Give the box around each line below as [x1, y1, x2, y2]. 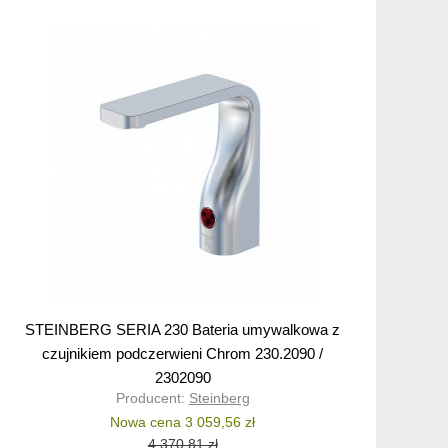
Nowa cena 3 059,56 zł [110, 414, 256, 431]
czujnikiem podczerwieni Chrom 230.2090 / [42, 345, 324, 363]
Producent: [115, 390, 189, 407]
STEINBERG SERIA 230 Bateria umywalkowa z [25, 321, 341, 339]
